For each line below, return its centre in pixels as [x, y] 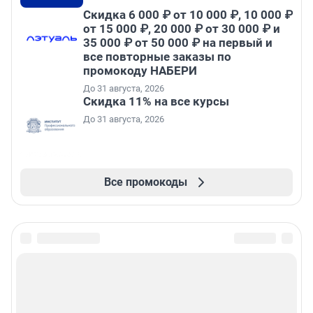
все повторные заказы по [157, 57]
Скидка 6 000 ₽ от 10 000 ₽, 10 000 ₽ [188, 15]
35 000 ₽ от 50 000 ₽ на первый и [178, 43]
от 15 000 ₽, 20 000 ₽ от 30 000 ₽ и [182, 29]
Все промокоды [145, 182]
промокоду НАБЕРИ [140, 71]
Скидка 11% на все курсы [156, 102]
